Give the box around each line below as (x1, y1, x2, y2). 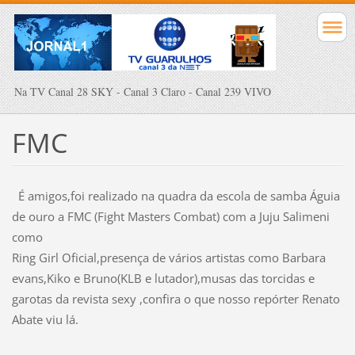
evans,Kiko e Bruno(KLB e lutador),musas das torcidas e (11, 270, 315, 287)
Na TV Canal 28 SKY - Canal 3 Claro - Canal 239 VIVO (14, 83, 271, 99)
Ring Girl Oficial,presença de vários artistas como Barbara (11, 250, 326, 266)
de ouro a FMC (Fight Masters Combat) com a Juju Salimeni (11, 208, 330, 225)
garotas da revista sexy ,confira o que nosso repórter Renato (11, 291, 340, 307)
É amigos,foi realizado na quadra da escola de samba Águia (11, 188, 340, 204)
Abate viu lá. (11, 311, 78, 328)
